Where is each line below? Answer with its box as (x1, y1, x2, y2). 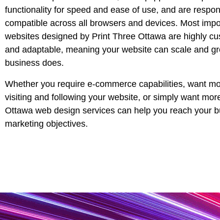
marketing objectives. (5, 119, 88, 129)
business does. (5, 58, 64, 68)
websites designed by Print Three (5, 31, 138, 41)
